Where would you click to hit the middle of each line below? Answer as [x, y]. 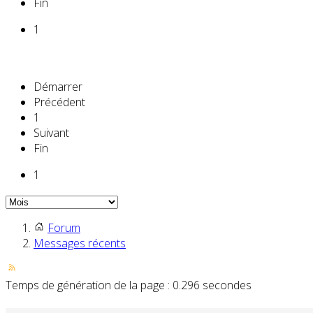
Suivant [51, 132]
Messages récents [80, 243]
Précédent [59, 102]
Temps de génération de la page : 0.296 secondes [129, 285]
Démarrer [58, 86]
